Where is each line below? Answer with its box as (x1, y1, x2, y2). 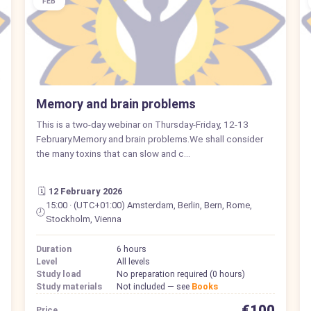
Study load (35, 268, 81, 279)
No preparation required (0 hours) (116, 268, 245, 279)
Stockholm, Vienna (46, 213, 122, 224)
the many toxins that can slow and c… (35, 147, 190, 159)
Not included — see (116, 280, 192, 292)
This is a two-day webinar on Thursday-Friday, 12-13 (35, 118, 249, 130)
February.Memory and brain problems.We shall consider (35, 133, 263, 144)
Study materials (35, 280, 102, 292)
